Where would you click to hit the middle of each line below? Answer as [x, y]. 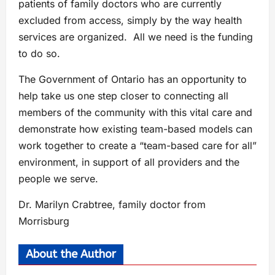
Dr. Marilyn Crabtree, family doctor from [112, 204]
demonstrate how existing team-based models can [135, 129]
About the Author [71, 254]
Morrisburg [44, 221]
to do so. [39, 53]
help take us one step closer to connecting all [123, 95]
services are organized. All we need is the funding [136, 37]
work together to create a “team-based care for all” [137, 145]
